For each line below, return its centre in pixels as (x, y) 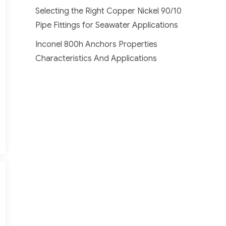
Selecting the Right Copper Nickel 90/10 (109, 11)
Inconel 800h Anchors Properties (97, 44)
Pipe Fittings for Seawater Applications (107, 25)
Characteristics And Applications (96, 58)
